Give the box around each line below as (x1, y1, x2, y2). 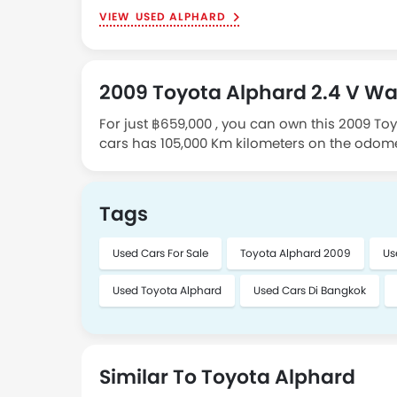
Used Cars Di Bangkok (253, 283, 366, 298)
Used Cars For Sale (113, 245, 208, 261)
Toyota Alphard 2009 (240, 245, 351, 261)
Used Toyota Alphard (113, 283, 222, 298)
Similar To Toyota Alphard (99, 363, 355, 391)
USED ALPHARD (132, 9, 230, 24)
